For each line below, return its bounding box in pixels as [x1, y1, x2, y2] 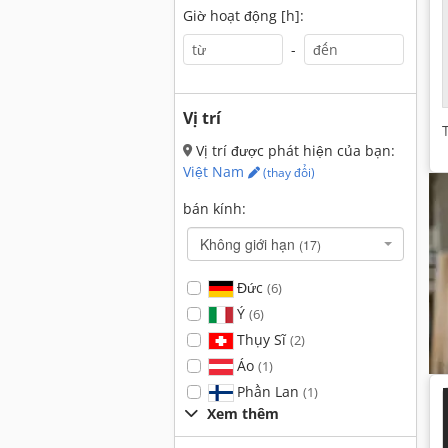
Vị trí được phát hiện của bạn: [192, 141, 395, 160]
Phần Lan [232, 382, 303, 401]
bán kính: [183, 199, 246, 218]
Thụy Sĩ [232, 330, 290, 349]
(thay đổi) [260, 164, 315, 181]
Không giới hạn [200, 234, 299, 254]
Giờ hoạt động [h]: [183, 6, 304, 25]
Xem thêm [207, 404, 279, 423]
